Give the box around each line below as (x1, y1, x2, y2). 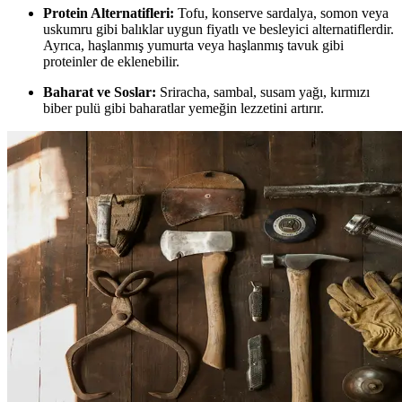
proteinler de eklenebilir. (43, 54, 179, 70)
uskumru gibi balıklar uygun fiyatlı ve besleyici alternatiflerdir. (43, 22, 394, 38)
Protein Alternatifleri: (43, 5, 174, 22)
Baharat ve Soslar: (43, 84, 156, 100)
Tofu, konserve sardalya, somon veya (174, 5, 389, 22)
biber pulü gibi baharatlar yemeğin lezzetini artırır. (43, 100, 324, 117)
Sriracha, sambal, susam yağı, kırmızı (156, 84, 370, 100)
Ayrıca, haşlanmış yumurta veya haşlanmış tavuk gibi (43, 38, 344, 54)
